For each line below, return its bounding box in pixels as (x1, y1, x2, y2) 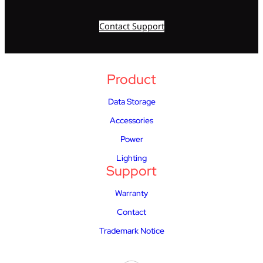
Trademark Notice (99, 224, 164, 236)
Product (107, 70, 156, 88)
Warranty (115, 187, 148, 198)
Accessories (110, 114, 153, 126)
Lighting (116, 151, 147, 163)
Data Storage (107, 95, 156, 107)
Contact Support (99, 21, 164, 32)
